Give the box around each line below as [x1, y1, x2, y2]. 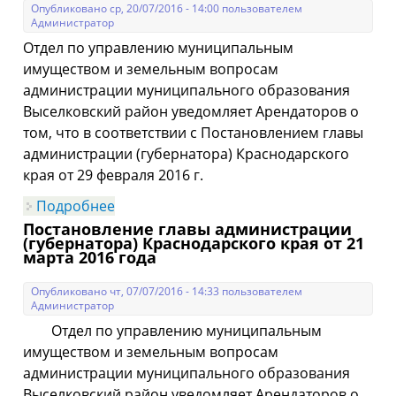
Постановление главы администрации [23, 218, 353, 240]
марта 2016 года [23, 247, 157, 268]
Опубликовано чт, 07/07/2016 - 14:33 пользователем [31, 284, 303, 299]
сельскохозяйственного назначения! [115, 210, 370, 230]
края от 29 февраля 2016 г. [23, 165, 204, 185]
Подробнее [36, 196, 116, 216]
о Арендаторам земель [115, 196, 274, 216]
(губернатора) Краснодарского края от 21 [23, 232, 365, 254]
